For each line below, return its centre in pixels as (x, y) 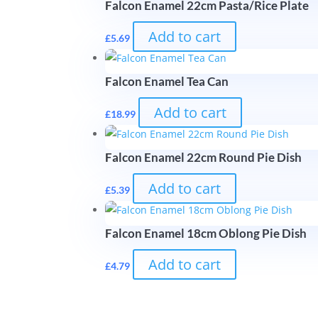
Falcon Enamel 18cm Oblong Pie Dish (206, 233)
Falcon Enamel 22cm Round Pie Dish (204, 157)
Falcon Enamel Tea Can (167, 81)
